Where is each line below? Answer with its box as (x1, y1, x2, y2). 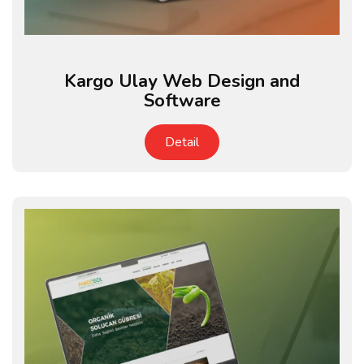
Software (143, 89, 221, 113)
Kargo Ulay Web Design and (64, 69, 300, 93)
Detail (165, 133, 199, 151)
